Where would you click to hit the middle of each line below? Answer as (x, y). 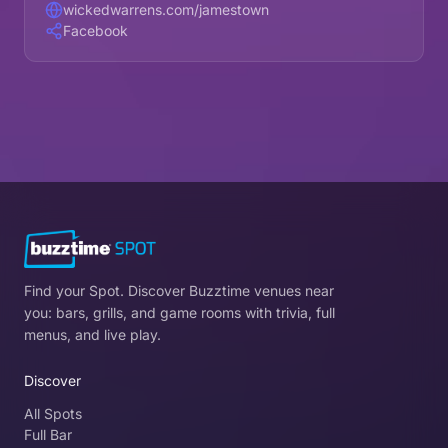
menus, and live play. (92, 335)
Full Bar (48, 435)
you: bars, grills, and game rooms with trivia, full (179, 313)
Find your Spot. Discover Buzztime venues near (179, 291)
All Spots (53, 414)
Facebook (95, 31)
